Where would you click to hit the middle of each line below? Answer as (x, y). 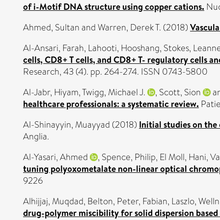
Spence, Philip (129, 157)
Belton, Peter (113, 201)
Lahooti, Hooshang (124, 48)
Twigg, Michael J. (114, 92)
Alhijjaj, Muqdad (53, 201)
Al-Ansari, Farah (54, 48)
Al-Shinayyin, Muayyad (67, 125)
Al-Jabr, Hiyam (51, 92)
